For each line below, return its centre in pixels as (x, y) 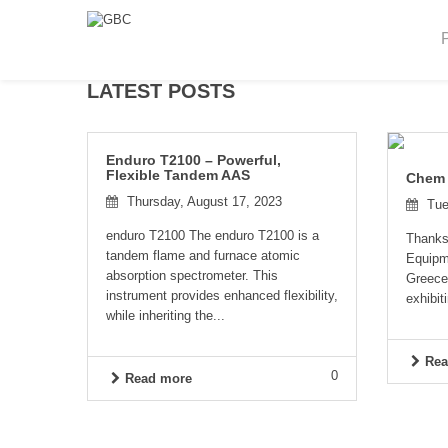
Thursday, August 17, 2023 (202, 201)
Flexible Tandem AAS (178, 175)
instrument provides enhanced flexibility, (222, 295)
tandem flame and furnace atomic (203, 255)
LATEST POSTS (161, 91)
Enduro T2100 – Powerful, (193, 160)
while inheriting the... (165, 315)
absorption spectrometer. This (192, 275)
